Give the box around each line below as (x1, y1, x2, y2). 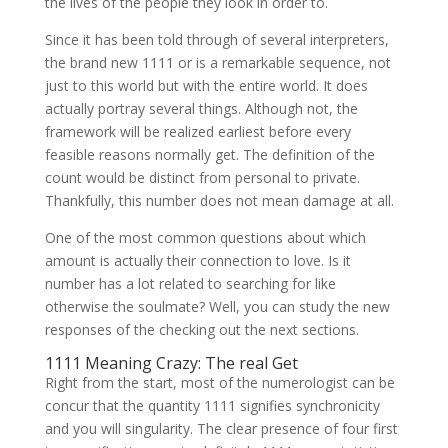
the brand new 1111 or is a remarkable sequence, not (44, 53, 391, 72)
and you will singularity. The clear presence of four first (44, 419, 398, 438)
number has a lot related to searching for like (44, 274, 336, 293)
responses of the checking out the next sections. (44, 320, 359, 339)
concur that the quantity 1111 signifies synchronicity (44, 396, 380, 415)
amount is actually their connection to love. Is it (44, 251, 351, 270)
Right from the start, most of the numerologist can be (44, 373, 395, 392)
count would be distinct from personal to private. (44, 168, 360, 187)
